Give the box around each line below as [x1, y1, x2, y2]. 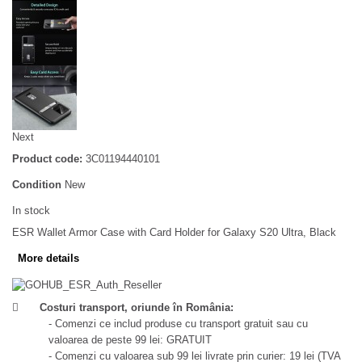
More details [18, 252, 79, 265]
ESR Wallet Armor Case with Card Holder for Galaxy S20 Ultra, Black [12, 226, 336, 239]
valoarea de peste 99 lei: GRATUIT [48, 333, 212, 346]
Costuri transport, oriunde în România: [40, 301, 234, 314]
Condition [12, 179, 61, 192]
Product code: [12, 153, 82, 166]
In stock [12, 204, 50, 217]
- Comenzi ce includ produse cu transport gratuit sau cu [48, 317, 308, 330]
